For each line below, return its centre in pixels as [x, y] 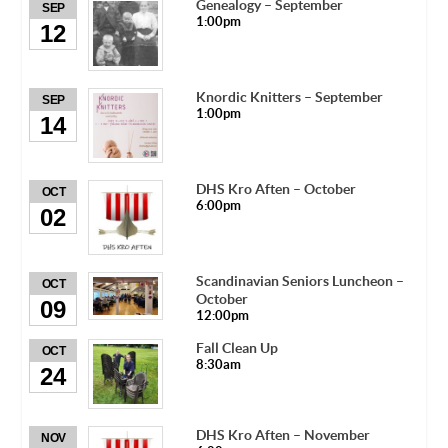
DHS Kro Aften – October [275, 188]
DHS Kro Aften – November [282, 434]
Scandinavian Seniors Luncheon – [299, 281]
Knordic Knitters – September [289, 96]
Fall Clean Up [236, 348]
